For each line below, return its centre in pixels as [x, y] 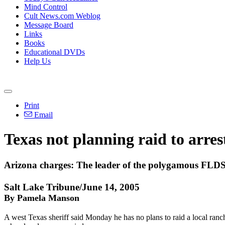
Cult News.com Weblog [62, 16]
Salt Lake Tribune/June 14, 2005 [72, 187]
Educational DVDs [54, 52]
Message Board [49, 25]
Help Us [37, 61]
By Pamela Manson [42, 198]
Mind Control [46, 7]
